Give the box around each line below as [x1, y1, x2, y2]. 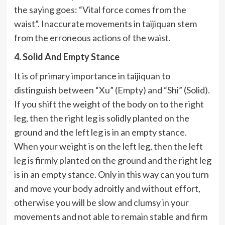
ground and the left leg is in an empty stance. [14, 127, 187, 138]
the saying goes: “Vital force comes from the [14, 4, 186, 16]
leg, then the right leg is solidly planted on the [14, 113, 189, 124]
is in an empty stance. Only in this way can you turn [14, 169, 209, 180]
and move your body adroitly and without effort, [14, 183, 200, 194]
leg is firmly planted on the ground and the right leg [14, 155, 211, 166]
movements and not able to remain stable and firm [14, 211, 207, 222]
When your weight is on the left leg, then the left [14, 141, 203, 152]
